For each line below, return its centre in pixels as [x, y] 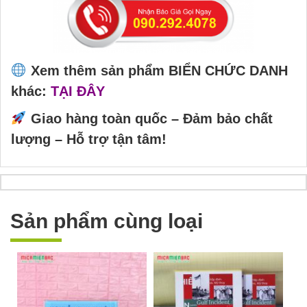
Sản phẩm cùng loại [107, 221]
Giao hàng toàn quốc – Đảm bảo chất [151, 119]
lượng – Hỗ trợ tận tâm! [89, 139]
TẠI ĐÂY [78, 91]
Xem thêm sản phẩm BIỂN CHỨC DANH [159, 71]
